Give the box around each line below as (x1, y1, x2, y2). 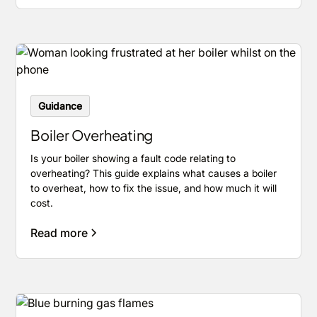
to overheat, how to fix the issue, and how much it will (30, 181, 277, 194)
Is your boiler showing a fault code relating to (30, 151, 236, 164)
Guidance (38, 99, 83, 112)
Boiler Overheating (30, 125, 154, 144)
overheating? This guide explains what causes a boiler (30, 166, 277, 179)
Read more (30, 225, 88, 240)
